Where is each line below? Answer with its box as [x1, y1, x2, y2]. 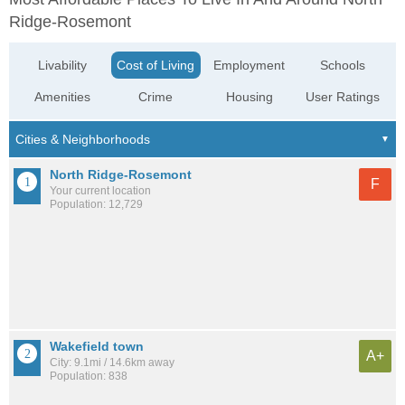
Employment [213, 58, 286, 73]
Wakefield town [50, 338, 144, 353]
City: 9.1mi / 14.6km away [50, 355, 174, 369]
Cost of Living [117, 58, 195, 73]
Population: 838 [50, 369, 127, 382]
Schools [319, 58, 365, 73]
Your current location [50, 184, 151, 198]
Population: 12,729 [50, 198, 143, 212]
